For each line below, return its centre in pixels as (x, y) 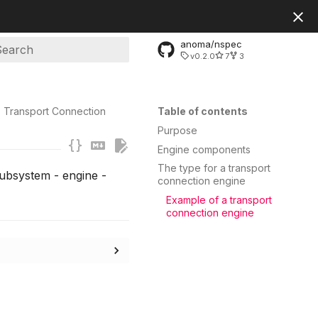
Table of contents (203, 111)
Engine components (204, 149)
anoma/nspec (211, 44)
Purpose (177, 130)
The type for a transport (214, 168)
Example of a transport (219, 200)
